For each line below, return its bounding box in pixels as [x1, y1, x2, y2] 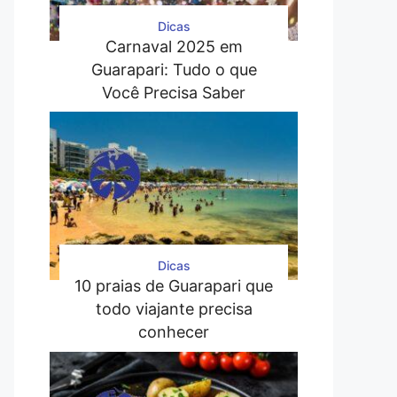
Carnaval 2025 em [105, 36, 243, 56]
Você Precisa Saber [102, 82, 245, 102]
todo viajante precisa [95, 300, 253, 318]
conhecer [138, 323, 209, 341]
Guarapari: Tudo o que [90, 59, 257, 79]
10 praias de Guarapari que [74, 276, 273, 295]
